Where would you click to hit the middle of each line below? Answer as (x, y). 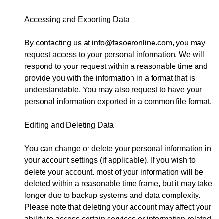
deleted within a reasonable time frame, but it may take (118, 184)
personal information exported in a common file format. (118, 102)
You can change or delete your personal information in (118, 149)
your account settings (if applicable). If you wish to (110, 160)
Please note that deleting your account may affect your (118, 207)
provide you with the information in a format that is (110, 78)
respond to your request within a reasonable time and (116, 66)
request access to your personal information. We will (114, 55)
